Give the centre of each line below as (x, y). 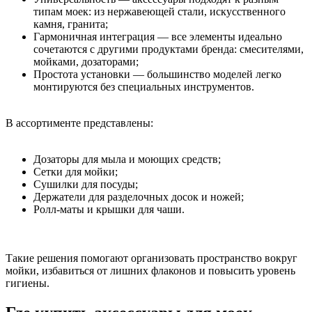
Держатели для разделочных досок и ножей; (139, 196)
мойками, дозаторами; (86, 61)
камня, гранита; (71, 24)
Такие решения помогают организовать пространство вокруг (151, 258)
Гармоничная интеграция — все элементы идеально (158, 36)
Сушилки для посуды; (86, 184)
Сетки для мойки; (76, 171)
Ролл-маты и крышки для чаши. (109, 209)
